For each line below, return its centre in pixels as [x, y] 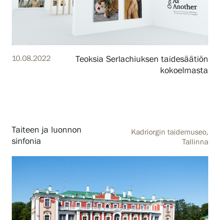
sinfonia [27, 142]
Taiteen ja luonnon [47, 130]
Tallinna [195, 142]
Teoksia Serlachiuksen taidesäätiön [142, 60]
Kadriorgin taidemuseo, [170, 133]
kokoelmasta [184, 71]
